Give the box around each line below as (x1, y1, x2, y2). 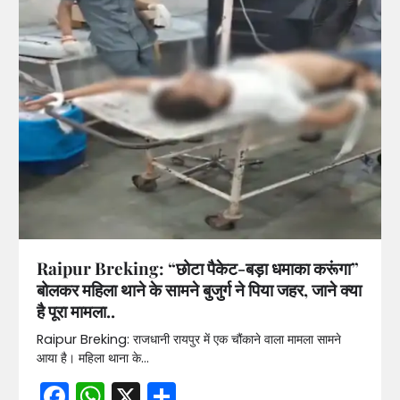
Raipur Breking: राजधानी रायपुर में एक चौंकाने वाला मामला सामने (36, 329, 341, 348)
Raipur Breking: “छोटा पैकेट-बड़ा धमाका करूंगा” (36, 255, 359, 279)
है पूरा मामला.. (36, 298, 115, 322)
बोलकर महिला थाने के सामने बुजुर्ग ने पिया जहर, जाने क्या (36, 277, 362, 301)
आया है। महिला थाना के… (36, 348, 149, 367)
